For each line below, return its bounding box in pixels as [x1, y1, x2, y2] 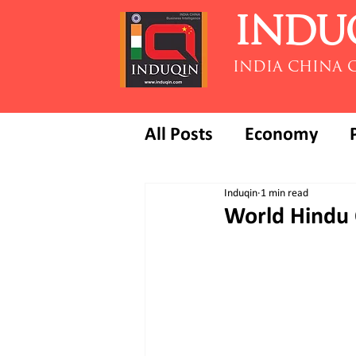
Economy [245, 126, 318, 145]
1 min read [261, 187, 308, 199]
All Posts [145, 126, 213, 145]
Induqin [224, 187, 257, 199]
